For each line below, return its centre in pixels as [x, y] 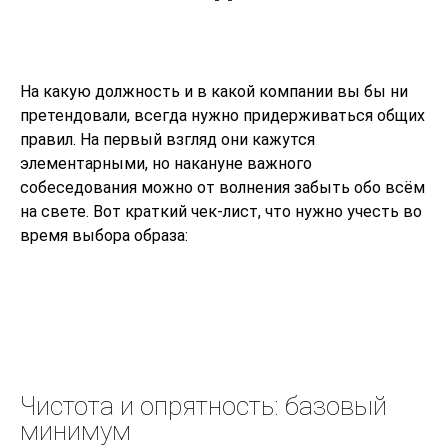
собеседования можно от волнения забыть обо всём [222, 188]
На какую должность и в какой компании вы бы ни [214, 92]
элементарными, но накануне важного [166, 164]
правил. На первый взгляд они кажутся [167, 140]
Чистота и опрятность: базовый [203, 406]
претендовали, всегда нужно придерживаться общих [222, 116]
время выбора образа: [104, 236]
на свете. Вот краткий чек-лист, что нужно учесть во [221, 212]
